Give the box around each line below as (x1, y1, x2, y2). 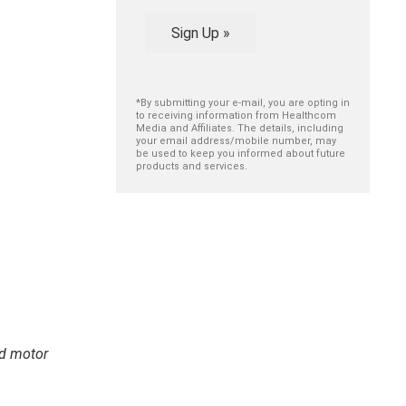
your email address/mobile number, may (136, 134, 336, 147)
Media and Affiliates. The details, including (136, 121, 343, 134)
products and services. (136, 159, 247, 172)
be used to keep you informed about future (136, 147, 345, 159)
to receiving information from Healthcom (136, 109, 336, 121)
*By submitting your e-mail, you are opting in (136, 96, 350, 109)
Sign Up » (170, 24, 230, 43)
